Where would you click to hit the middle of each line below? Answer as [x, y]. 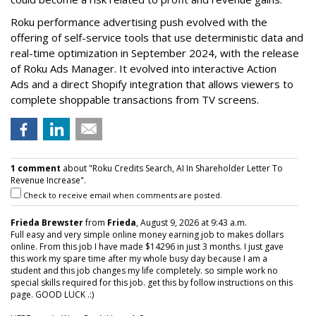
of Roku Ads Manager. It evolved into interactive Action [144, 69]
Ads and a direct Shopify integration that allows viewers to [152, 84]
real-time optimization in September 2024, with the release [155, 53]
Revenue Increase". [48, 181]
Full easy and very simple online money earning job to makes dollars [147, 235]
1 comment [36, 169]
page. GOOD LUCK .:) [52, 295]
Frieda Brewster [47, 223]
